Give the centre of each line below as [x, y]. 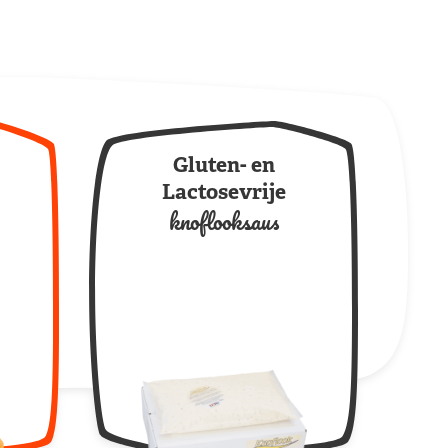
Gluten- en [223, 167]
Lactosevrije [223, 194]
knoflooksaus [223, 222]
